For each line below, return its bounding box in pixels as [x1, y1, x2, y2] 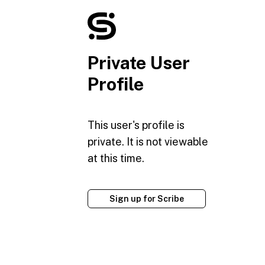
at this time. [88, 152, 144, 165]
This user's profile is [88, 119, 185, 132]
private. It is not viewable [88, 135, 208, 148]
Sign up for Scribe [109, 194, 184, 204]
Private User [88, 52, 190, 74]
